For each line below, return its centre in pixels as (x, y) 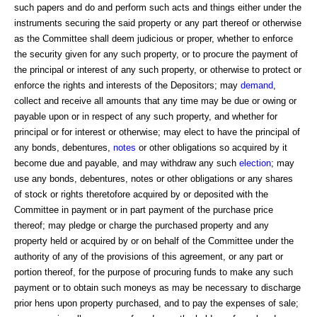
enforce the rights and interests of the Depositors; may (127, 85)
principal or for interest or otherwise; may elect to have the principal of (157, 132)
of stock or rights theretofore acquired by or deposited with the (141, 194)
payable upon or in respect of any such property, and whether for (146, 116)
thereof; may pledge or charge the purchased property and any (142, 225)
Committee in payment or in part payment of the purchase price (144, 209)
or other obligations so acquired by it (212, 147)
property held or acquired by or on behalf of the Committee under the (154, 241)
